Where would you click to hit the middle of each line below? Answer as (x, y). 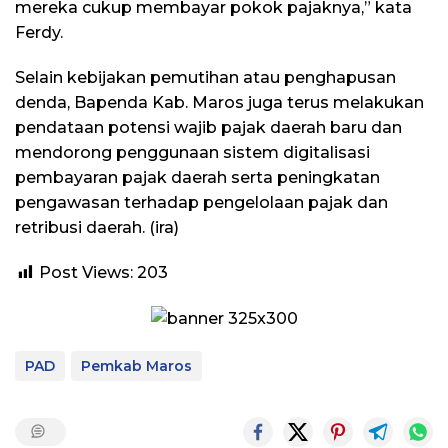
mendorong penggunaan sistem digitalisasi (192, 152)
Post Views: (86, 272)
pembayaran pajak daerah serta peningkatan (197, 177)
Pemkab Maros (136, 366)
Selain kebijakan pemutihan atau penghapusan (205, 77)
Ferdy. (39, 32)
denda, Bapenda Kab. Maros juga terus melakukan (219, 102)
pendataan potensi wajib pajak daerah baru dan (208, 127)
